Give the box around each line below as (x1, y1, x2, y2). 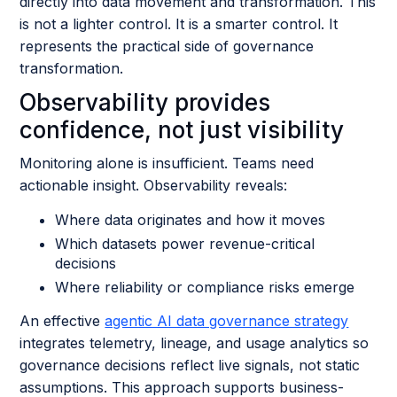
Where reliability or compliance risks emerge (55, 278, 355, 296)
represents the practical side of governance (19, 37, 315, 55)
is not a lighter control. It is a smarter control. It (19, 15, 339, 33)
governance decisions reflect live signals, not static (19, 356, 361, 374)
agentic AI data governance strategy (105, 312, 349, 330)
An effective (19, 312, 105, 330)
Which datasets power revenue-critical (55, 235, 315, 253)
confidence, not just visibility (19, 116, 345, 144)
